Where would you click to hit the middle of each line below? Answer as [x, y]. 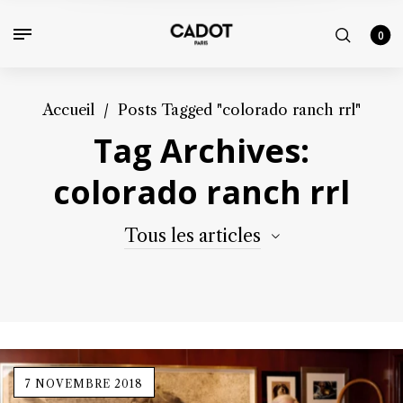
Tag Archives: [201, 150]
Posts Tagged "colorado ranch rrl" [239, 109]
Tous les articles [193, 235]
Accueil [68, 109]
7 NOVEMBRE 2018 [84, 383]
